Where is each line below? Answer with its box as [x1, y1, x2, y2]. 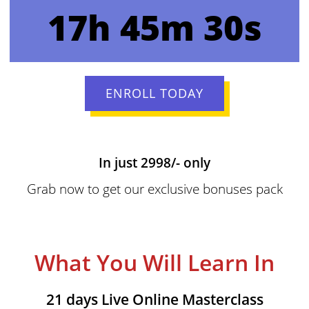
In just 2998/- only [99, 153, 210, 172]
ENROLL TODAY [106, 85, 203, 102]
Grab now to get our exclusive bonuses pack [26, 179, 283, 199]
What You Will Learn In [34, 248, 275, 278]
